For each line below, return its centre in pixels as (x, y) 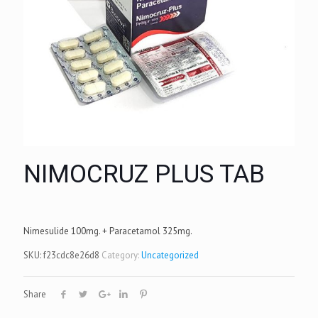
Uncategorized (170, 255)
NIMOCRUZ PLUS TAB (144, 174)
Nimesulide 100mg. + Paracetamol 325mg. (108, 231)
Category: (121, 255)
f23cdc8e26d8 (71, 255)
